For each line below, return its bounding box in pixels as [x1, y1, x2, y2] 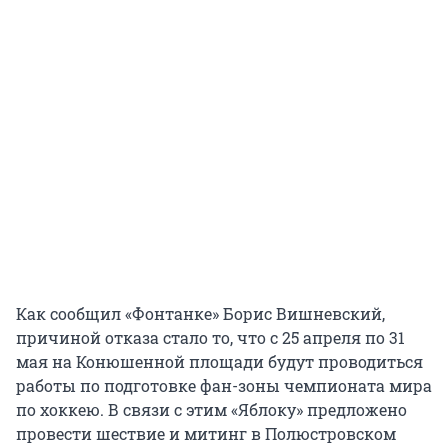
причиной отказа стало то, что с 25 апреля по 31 [16, 326, 405, 348]
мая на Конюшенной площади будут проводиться [16, 350, 423, 372]
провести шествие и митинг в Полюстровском [16, 422, 396, 444]
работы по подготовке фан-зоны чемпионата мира [16, 374, 432, 396]
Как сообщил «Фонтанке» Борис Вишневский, [16, 302, 385, 324]
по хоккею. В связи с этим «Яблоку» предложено [16, 398, 407, 420]
